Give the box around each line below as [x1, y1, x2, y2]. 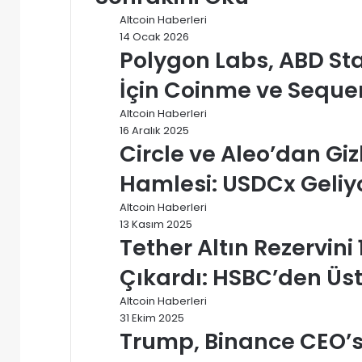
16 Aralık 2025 [120, 122, 189, 138]
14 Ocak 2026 [120, 28, 189, 44]
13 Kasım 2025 [120, 216, 192, 232]
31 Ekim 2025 [120, 309, 184, 326]
